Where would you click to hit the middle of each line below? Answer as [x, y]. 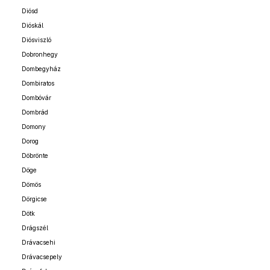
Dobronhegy [40, 54]
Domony [34, 127]
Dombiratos [38, 83]
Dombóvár [36, 98]
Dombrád [35, 112]
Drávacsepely [42, 257]
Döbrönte [35, 155]
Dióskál [33, 25]
